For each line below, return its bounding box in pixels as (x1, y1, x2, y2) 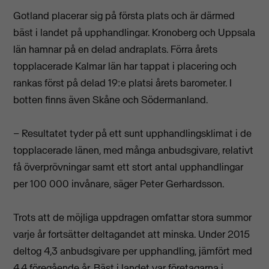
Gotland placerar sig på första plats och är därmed (13, 8, 235, 22)
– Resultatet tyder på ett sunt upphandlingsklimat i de (13, 126, 252, 140)
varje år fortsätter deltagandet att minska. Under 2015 (13, 227, 250, 241)
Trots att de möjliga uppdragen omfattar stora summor (13, 210, 252, 224)
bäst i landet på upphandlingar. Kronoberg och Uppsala (13, 25, 256, 39)
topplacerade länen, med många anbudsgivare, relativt (13, 143, 254, 157)
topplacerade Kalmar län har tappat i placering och (13, 59, 237, 73)
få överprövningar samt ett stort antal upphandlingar (13, 160, 244, 174)
